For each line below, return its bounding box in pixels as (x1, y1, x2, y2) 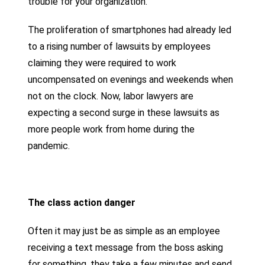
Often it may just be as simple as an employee (28, 225, 221, 237)
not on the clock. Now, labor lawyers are (28, 90, 194, 102)
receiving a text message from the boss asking (28, 241, 224, 253)
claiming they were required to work (28, 57, 177, 69)
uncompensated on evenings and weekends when (28, 73, 234, 85)
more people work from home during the (28, 123, 195, 135)
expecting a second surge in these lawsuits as (28, 106, 220, 118)
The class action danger (28, 196, 136, 208)
